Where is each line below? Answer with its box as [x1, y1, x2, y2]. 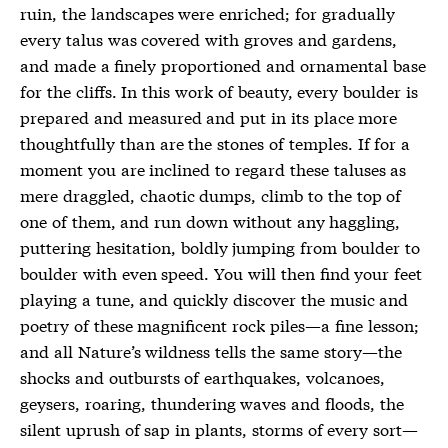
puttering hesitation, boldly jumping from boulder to [20, 235, 420, 258]
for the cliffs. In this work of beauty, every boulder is [20, 79, 418, 102]
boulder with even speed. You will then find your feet [20, 261, 423, 284]
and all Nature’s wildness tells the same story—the [20, 339, 402, 362]
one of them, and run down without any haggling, [20, 209, 401, 232]
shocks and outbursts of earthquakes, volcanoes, [20, 365, 385, 388]
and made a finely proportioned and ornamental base [20, 53, 426, 76]
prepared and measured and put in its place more [20, 105, 398, 128]
